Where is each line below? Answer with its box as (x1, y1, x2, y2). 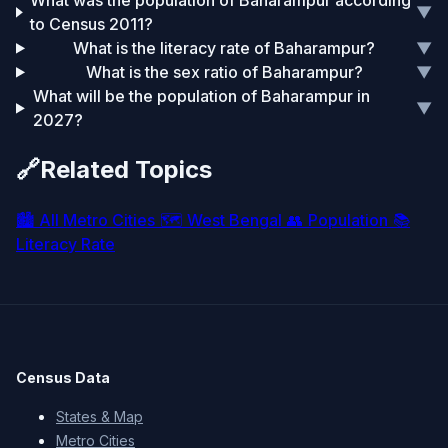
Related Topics (40, 155, 212, 185)
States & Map (56, 408, 143, 426)
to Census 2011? (30, 14, 154, 35)
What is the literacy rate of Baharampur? (73, 38, 376, 59)
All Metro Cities (39, 210, 155, 231)
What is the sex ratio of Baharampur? (85, 62, 363, 83)
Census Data (16, 369, 110, 387)
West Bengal (187, 210, 282, 231)
